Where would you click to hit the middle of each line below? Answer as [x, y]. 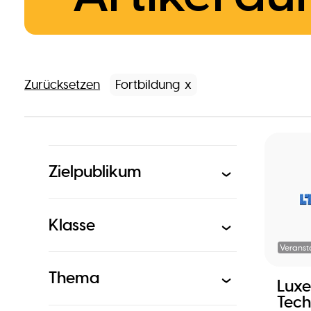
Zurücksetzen [62, 84]
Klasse [72, 225]
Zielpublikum [95, 171]
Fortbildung [147, 85]
